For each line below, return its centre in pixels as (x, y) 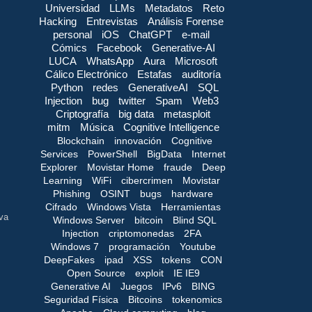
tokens (176, 259)
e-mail (196, 34)
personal (72, 34)
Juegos (136, 286)
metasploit (187, 114)
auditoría (201, 74)
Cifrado (61, 206)
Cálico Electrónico (86, 74)
